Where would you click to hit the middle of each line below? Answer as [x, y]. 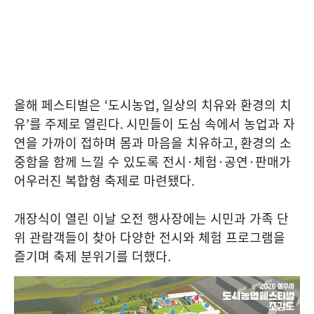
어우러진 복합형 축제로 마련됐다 [103, 180]
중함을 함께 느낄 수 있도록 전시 [100, 161]
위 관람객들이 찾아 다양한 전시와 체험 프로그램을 [150, 237]
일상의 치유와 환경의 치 [227, 104]
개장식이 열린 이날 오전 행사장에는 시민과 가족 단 [151, 218]
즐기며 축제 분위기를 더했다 [91, 256]
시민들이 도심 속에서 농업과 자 [211, 123]
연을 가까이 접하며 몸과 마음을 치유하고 [124, 142]
